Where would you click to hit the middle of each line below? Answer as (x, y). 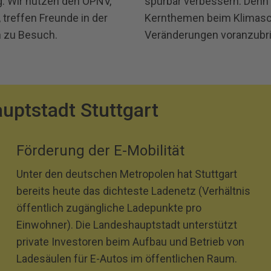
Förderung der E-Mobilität (101, 151)
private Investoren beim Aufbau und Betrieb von (131, 242)
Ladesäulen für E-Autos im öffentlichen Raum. (127, 259)
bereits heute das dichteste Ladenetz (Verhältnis (134, 191)
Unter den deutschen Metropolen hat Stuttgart (127, 174)
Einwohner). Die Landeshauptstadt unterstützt (127, 225)
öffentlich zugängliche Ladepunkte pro (109, 208)
